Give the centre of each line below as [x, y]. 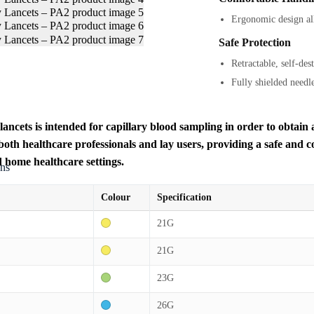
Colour [116, 197]
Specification [185, 197]
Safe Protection [254, 42]
